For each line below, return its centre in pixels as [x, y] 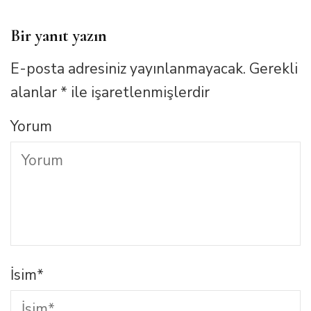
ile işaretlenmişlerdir [138, 93]
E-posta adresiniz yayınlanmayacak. [128, 69]
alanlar [35, 93]
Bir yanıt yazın [59, 36]
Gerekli [274, 69]
